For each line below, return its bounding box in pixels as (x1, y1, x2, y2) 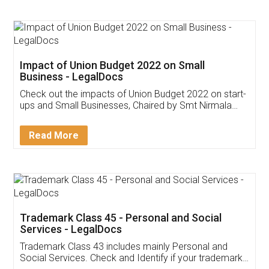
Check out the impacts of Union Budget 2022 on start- (20, 88, 247, 100)
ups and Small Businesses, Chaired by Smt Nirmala (20, 99, 232, 111)
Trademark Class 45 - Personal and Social (20, 211, 222, 224)
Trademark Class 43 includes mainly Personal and (20, 240, 228, 252)
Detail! (20, 122, 46, 134)
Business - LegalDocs (20, 70, 124, 83)
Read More (29, 129, 79, 141)
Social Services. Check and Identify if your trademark (20, 252, 243, 264)
